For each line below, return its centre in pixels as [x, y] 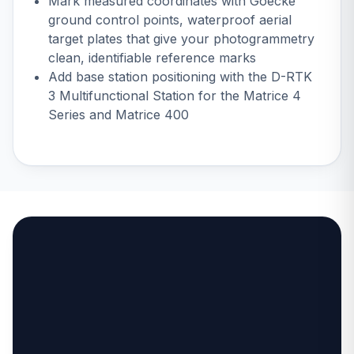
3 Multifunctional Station [121, 95]
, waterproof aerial [235, 19]
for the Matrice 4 [248, 95]
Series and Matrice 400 [119, 114]
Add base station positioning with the [160, 76]
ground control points [114, 19]
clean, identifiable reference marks [152, 57]
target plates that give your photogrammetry [181, 38]
